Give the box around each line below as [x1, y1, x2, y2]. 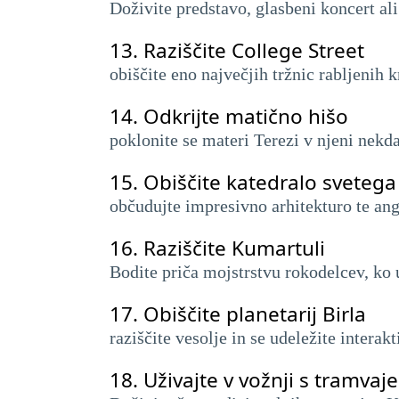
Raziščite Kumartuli [143, 234, 325, 262]
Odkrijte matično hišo [143, 102, 348, 130]
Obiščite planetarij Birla [143, 300, 366, 328]
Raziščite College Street [143, 37, 364, 64]
